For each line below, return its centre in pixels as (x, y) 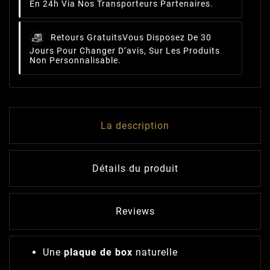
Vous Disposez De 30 (167, 38)
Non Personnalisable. (75, 61)
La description (135, 126)
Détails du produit (135, 169)
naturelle (155, 253)
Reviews (135, 212)
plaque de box (98, 253)
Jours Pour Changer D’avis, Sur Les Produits (125, 51)
